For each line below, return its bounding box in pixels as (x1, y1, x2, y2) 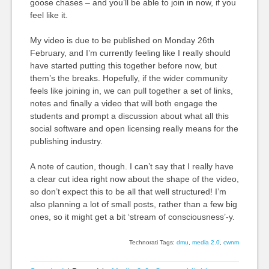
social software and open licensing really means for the (29, 124, 238, 133)
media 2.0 (192, 239, 220, 246)
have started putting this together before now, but (29, 61, 217, 70)
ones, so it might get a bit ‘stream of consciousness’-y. (29, 212, 235, 222)
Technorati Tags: (129, 239, 177, 246)
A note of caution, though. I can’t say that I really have (29, 162, 234, 171)
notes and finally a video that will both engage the (29, 98, 217, 108)
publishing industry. (29, 136, 103, 146)
